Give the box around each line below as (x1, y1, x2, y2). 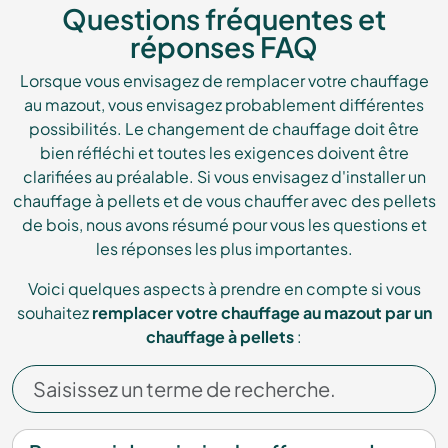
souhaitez (16, 302, 92, 324)
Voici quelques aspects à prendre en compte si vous (27, 278, 421, 300)
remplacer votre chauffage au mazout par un (91, 302, 432, 324)
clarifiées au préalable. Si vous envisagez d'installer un (22, 166, 426, 188)
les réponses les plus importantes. (95, 238, 353, 260)
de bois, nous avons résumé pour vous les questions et (21, 214, 427, 236)
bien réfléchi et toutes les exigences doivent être (39, 142, 409, 164)
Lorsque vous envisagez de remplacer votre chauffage (19, 70, 429, 92)
